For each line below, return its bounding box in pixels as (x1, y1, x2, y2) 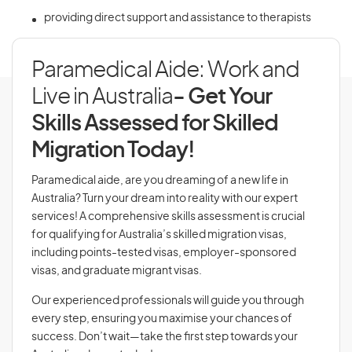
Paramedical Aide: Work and (31, 60, 299, 82)
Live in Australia (31, 86, 173, 108)
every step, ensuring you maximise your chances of (31, 313, 292, 324)
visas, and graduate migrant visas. (31, 266, 203, 277)
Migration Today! (31, 140, 195, 162)
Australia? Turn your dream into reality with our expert (31, 193, 298, 204)
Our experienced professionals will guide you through (31, 295, 304, 306)
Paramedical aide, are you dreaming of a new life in (31, 175, 288, 186)
